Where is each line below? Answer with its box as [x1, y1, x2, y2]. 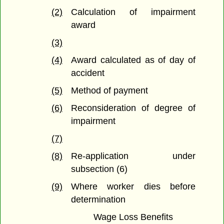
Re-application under [71, 151, 195, 161]
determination [71, 194, 126, 205]
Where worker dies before [71, 181, 195, 192]
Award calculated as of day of [71, 55, 195, 65]
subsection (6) [71, 164, 128, 174]
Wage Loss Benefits [93, 212, 173, 222]
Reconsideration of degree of [71, 103, 195, 113]
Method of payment [71, 85, 148, 96]
